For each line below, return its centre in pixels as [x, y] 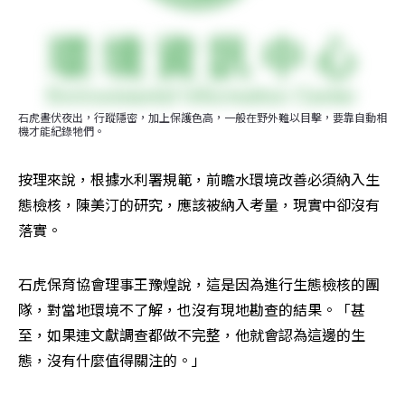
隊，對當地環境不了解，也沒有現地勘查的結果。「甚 [192, 309]
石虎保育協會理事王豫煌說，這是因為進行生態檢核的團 [199, 283]
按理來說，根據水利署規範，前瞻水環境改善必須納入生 [199, 179]
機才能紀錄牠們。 [61, 130]
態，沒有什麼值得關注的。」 [112, 359]
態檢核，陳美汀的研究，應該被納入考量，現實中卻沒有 [199, 204]
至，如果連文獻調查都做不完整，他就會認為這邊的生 [192, 334]
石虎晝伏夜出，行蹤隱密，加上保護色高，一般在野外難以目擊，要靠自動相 [202, 117]
